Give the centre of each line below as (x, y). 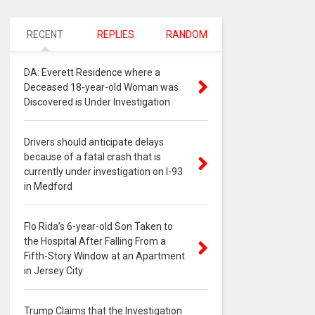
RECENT (45, 35)
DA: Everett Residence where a (92, 73)
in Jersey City (53, 271)
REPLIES (116, 35)
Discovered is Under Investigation (97, 102)
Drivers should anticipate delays (94, 142)
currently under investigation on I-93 (103, 172)
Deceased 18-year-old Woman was (101, 88)
